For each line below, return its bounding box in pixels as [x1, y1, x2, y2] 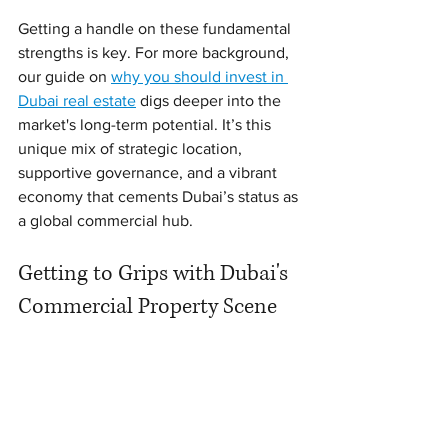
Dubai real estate [18, 91, 136, 109]
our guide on [18, 67, 111, 85]
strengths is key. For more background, [18, 43, 293, 61]
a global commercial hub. [18, 211, 193, 229]
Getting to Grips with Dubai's [18, 258, 293, 288]
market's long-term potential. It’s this [18, 115, 275, 133]
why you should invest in [111, 67, 288, 85]
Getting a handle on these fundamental [18, 19, 295, 37]
